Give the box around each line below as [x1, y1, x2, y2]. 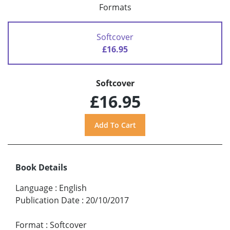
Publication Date [15, 194, 80, 206]
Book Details [15, 161, 67, 173]
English [59, 182, 87, 194]
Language [15, 182, 53, 194]
